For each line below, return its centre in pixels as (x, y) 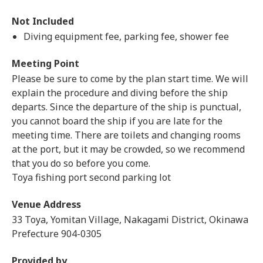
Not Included (43, 21)
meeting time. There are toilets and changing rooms (126, 135)
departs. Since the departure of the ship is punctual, (127, 107)
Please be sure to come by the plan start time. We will (130, 79)
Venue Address (46, 204)
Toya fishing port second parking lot (91, 177)
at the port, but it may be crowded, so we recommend (128, 149)
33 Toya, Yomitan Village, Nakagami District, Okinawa (130, 220)
